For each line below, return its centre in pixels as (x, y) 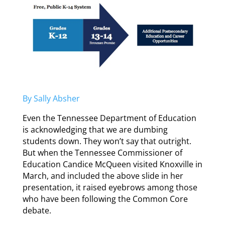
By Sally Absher (51, 99)
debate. (37, 211)
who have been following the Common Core (105, 199)
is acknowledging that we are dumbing (95, 130)
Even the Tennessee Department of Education (109, 118)
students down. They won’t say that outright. (107, 141)
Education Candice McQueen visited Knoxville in (112, 164)
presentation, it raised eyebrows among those (110, 188)
